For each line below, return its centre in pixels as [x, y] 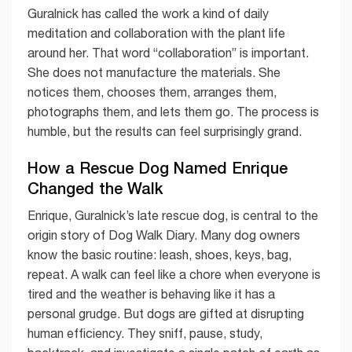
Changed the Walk [95, 188]
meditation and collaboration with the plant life [156, 33]
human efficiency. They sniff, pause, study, [145, 334]
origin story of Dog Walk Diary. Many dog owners [164, 235]
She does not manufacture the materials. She [154, 72]
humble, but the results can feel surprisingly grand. [165, 131]
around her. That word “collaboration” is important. [168, 52]
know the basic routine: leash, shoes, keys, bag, [159, 255]
